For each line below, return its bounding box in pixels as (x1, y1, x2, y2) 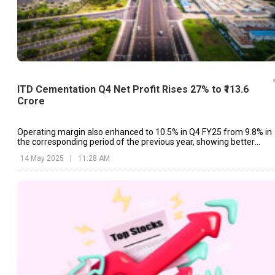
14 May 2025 (20, 153, 64, 163)
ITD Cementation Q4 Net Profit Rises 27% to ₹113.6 (17, 83, 249, 96)
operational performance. (17, 146, 117, 157)
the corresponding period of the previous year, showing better (17, 136, 255, 147)
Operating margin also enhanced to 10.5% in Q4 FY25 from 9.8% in (17, 126, 272, 137)
